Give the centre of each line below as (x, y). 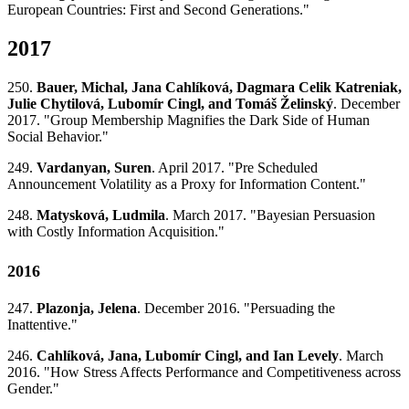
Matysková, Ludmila (101, 215)
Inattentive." (42, 325)
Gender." (33, 389)
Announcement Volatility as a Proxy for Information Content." (187, 184)
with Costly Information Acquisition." (116, 231)
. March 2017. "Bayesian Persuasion (270, 215)
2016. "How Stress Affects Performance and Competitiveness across (204, 372)
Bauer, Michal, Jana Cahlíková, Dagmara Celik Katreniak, (219, 87)
